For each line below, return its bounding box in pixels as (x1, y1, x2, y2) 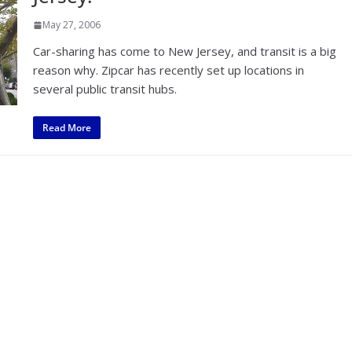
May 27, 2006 (42, 18, 101, 31)
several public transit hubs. (33, 81, 178, 97)
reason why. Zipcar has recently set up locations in (33, 62, 305, 78)
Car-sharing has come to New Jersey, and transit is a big (33, 43, 337, 59)
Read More (42, 120, 92, 134)
